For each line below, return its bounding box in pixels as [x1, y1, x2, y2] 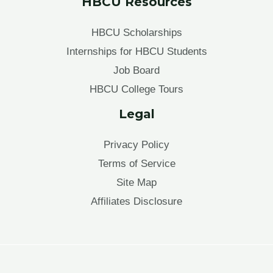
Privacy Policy [104, 139, 169, 151]
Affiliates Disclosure [91, 196, 182, 208]
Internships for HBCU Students [66, 46, 207, 58]
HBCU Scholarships [91, 27, 182, 39]
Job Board [113, 65, 160, 77]
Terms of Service [97, 158, 175, 170]
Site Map [116, 177, 157, 189]
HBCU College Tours [90, 83, 183, 96]
